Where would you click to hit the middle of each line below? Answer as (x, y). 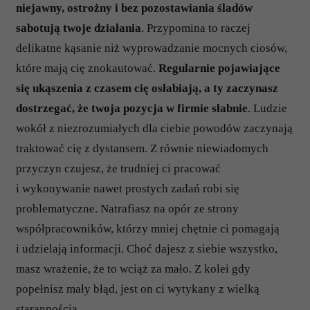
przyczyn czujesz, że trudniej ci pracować (118, 168)
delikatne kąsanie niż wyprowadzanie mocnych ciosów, (152, 48)
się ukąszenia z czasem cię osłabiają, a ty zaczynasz (147, 88)
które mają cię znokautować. (87, 68)
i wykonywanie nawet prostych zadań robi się (128, 189)
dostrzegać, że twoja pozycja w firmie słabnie (132, 108)
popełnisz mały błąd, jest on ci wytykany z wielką (138, 289)
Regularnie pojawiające (219, 68)
